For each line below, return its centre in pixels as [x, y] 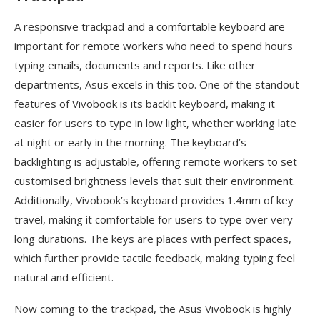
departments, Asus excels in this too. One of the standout [157, 85]
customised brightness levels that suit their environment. [155, 181]
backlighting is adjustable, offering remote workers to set [156, 162]
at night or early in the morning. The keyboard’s [130, 142]
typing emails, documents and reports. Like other [135, 65]
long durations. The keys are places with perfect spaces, [153, 239]
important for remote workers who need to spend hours [154, 46]
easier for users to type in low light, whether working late [155, 123]
